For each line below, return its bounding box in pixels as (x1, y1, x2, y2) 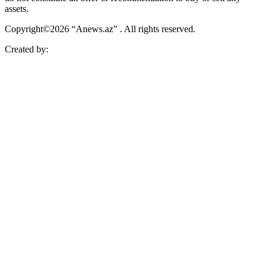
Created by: (5, 44, 51, 54)
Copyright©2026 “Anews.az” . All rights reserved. (5, 23, 195, 34)
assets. (5, 3, 29, 14)
